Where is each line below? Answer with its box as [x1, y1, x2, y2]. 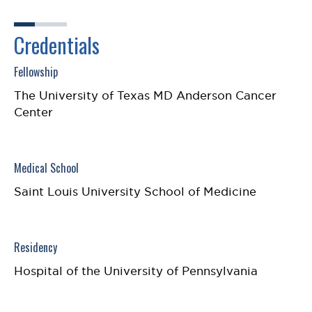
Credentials [14, 29, 100, 61]
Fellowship [14, 63, 58, 80]
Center [14, 104, 53, 120]
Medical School [14, 159, 79, 176]
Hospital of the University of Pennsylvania [14, 263, 258, 279]
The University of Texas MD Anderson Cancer [14, 88, 276, 103]
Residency [14, 239, 57, 256]
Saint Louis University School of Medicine [14, 184, 256, 199]
